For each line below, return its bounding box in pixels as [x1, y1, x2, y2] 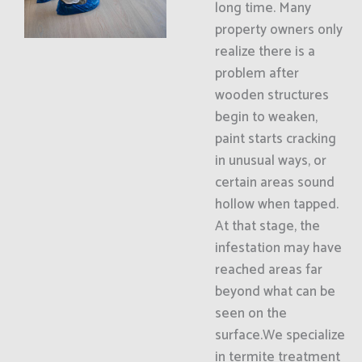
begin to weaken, [214, 106, 318, 128]
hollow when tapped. [214, 193, 339, 216]
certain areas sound [214, 171, 335, 194]
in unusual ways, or [214, 149, 326, 172]
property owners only [214, 19, 343, 41]
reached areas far [214, 259, 322, 281]
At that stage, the [214, 215, 320, 238]
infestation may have [214, 237, 342, 259]
